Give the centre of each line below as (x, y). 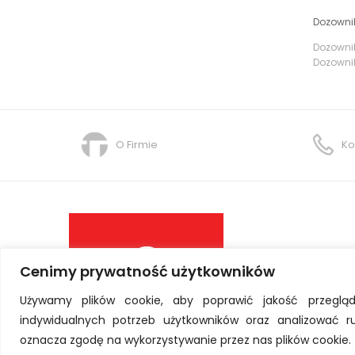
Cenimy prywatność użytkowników (147, 271)
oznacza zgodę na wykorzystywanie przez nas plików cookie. (185, 340)
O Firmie (137, 145)
